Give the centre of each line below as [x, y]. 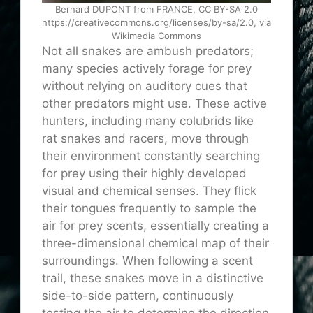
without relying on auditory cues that [145, 86]
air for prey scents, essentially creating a [155, 226]
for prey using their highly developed [144, 174]
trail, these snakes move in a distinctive [153, 278]
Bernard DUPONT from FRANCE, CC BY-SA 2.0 [156, 9]
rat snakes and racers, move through [145, 139]
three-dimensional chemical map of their [155, 243]
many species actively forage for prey [147, 69]
